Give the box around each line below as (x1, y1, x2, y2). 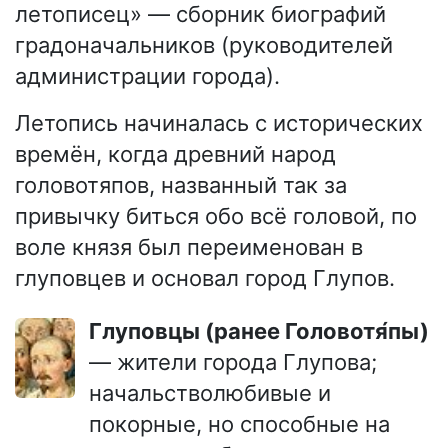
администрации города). (15, 62, 280, 89)
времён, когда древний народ (15, 140, 336, 167)
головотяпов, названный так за (15, 171, 347, 198)
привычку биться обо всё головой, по (15, 202, 417, 229)
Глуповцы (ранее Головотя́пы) (102, 317, 429, 344)
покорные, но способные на (89, 410, 390, 437)
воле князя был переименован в (15, 233, 363, 260)
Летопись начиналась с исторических (15, 109, 423, 136)
